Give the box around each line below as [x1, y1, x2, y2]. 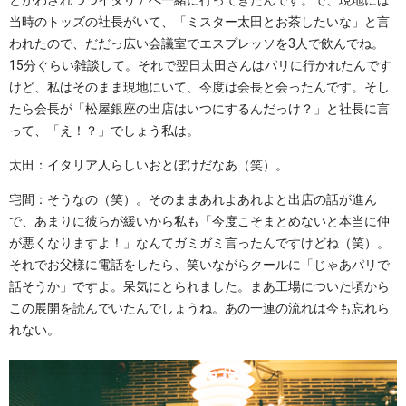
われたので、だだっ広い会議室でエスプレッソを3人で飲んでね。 [9, 36, 384, 52]
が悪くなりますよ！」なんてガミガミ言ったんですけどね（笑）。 [9, 236, 390, 251]
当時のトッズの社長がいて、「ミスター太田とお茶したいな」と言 [9, 14, 390, 30]
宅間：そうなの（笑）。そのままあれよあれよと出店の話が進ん [9, 192, 377, 208]
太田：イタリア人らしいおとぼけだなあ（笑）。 [9, 158, 288, 173]
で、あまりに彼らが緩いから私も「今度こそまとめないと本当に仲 [9, 214, 390, 229]
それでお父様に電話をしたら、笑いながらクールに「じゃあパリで [9, 257, 390, 273]
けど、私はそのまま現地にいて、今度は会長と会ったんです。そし [9, 80, 390, 95]
